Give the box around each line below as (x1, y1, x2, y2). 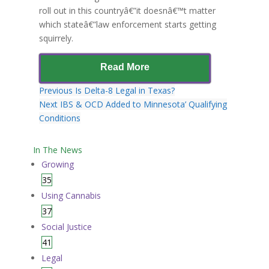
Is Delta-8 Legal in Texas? (74, 85, 175, 96)
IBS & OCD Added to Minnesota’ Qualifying (59, 98, 227, 110)
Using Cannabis (41, 190, 101, 201)
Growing (41, 159, 74, 170)
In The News (32, 144, 82, 156)
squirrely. (38, 32, 73, 44)
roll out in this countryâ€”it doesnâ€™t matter (38, 5, 216, 16)
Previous (38, 85, 75, 96)
